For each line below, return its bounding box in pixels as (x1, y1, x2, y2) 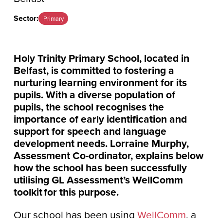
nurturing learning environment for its (14, 75, 187, 91)
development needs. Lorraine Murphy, (14, 136, 189, 151)
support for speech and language (14, 124, 167, 139)
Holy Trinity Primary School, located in (14, 51, 190, 66)
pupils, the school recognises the (14, 99, 164, 115)
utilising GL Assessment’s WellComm (14, 172, 183, 188)
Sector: (14, 13, 39, 24)
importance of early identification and (14, 111, 187, 127)
